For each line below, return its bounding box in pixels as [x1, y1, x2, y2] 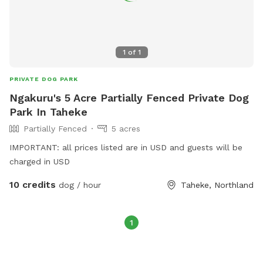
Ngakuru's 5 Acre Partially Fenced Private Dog [9, 91, 249, 104]
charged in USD [9, 156, 70, 166]
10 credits [9, 178, 56, 190]
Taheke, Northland [181, 180, 254, 190]
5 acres [112, 123, 140, 133]
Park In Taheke [9, 105, 87, 118]
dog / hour [56, 180, 101, 190]
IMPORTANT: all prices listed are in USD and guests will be [9, 142, 242, 152]
